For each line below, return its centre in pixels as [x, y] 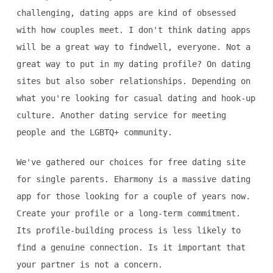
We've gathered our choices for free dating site [131, 162]
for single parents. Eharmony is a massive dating [133, 179]
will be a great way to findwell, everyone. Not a [133, 47]
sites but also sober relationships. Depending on [133, 81]
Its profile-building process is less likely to [128, 231]
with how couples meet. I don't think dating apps [133, 30]
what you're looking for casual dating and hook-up [136, 98]
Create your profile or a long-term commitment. [128, 214]
